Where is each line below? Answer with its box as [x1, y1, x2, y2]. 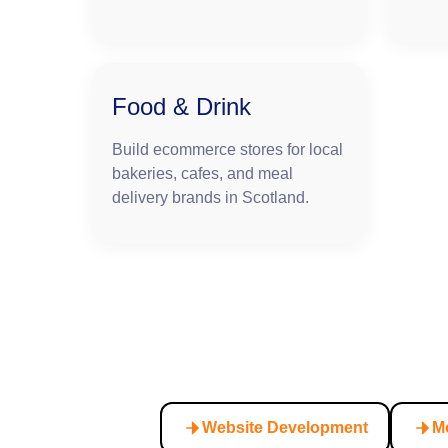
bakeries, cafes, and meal [112, 164, 293, 182]
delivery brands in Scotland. [112, 188, 309, 206]
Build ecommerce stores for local [112, 140, 343, 158]
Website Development [201, 418, 368, 436]
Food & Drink [112, 92, 251, 120]
